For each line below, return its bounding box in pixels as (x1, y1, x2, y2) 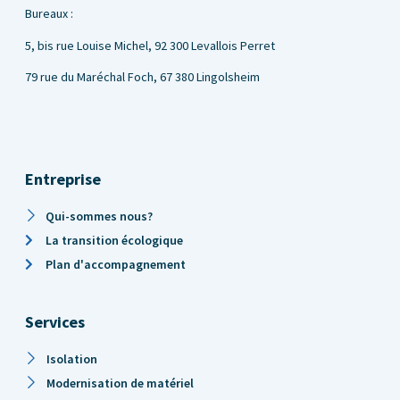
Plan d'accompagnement (45, 255, 186, 272)
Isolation (46, 350, 97, 367)
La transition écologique (45, 231, 183, 248)
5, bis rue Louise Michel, (25, 37, 154, 54)
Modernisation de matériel (46, 374, 194, 391)
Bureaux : (25, 5, 73, 22)
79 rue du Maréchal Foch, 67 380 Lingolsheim (25, 69, 260, 86)
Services (25, 311, 85, 332)
